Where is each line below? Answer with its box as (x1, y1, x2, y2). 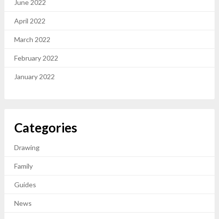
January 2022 (14, 72, 55, 81)
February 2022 (14, 54, 58, 62)
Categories (14, 120, 77, 135)
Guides (14, 180, 36, 189)
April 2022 (14, 17, 45, 25)
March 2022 (14, 35, 50, 44)
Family (14, 162, 33, 170)
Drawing (14, 143, 40, 152)
